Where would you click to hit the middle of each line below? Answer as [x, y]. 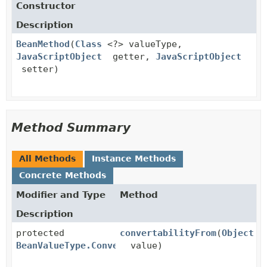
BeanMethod [43, 44]
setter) [38, 69]
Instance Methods [134, 159]
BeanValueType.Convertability [91, 246]
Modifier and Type [61, 195]
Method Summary [71, 128]
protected [40, 233]
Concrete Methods [63, 175]
